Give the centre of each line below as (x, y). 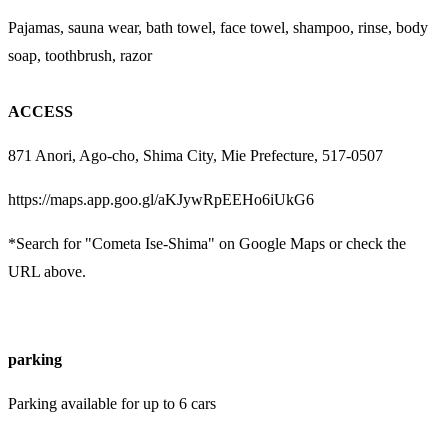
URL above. (47, 271)
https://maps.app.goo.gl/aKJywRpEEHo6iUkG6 (161, 199)
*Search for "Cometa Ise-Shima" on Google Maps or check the (207, 243)
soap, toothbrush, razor (80, 55)
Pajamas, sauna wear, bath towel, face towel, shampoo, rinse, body (218, 27)
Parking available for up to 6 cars (112, 403)
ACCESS (40, 111)
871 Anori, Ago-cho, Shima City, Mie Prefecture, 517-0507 (195, 155)
